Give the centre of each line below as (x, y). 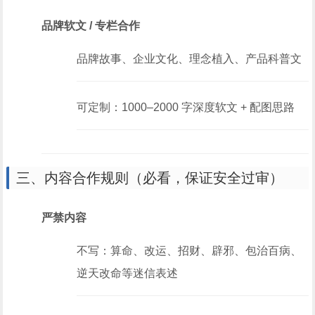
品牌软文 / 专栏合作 (91, 26)
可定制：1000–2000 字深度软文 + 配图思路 (186, 107)
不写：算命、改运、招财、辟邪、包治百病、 (189, 251)
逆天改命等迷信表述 (128, 273)
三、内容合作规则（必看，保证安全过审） (150, 178)
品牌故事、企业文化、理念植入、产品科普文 (189, 59)
